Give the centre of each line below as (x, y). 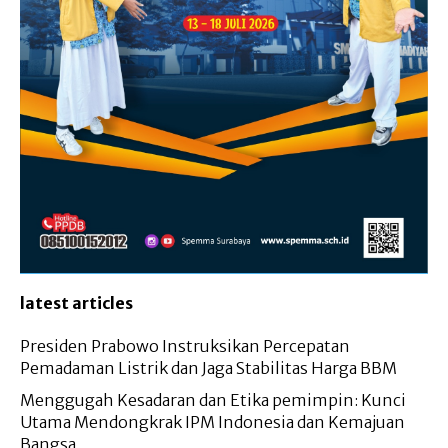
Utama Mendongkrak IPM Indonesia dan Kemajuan (212, 422)
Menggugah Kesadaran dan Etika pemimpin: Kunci (213, 400)
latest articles (76, 303)
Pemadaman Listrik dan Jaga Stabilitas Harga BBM (208, 368)
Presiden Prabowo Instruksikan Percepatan (185, 346)
